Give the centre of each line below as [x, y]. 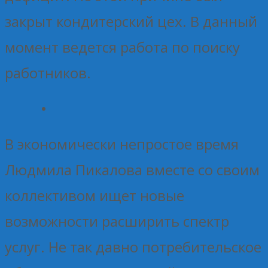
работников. [48, 72]
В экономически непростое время [122, 144]
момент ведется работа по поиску [122, 47]
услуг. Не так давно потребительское [133, 246]
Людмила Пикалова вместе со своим [132, 169]
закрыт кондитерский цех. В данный [131, 21]
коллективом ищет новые [95, 195]
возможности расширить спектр [117, 221]
